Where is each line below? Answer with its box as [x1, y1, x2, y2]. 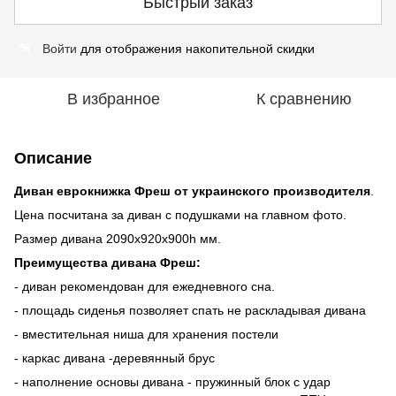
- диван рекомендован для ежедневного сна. [14, 278, 275, 293]
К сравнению [256, 89, 352, 108]
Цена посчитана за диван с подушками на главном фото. [14, 207, 346, 222]
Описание [14, 148, 92, 167]
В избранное [66, 89, 160, 108]
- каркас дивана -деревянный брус [14, 350, 215, 365]
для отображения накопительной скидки [77, 41, 315, 56]
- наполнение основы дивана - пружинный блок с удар [14, 374, 331, 389]
